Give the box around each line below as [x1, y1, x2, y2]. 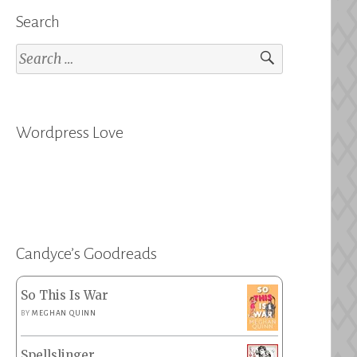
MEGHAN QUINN [32, 308, 97, 317]
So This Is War [21, 287, 109, 303]
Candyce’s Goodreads [16, 244, 158, 262]
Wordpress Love [16, 124, 124, 141]
